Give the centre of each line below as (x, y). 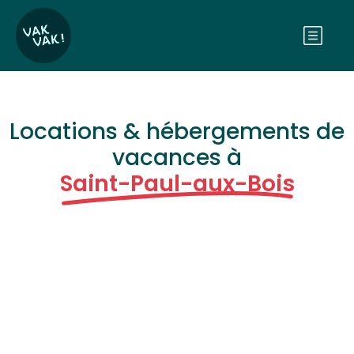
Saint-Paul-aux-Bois (177, 184)
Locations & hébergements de (177, 132)
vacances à (177, 158)
